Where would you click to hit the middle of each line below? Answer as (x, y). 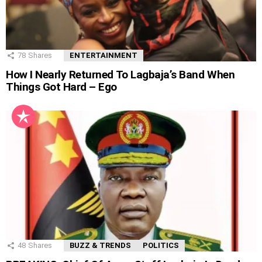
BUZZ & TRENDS (100, 245)
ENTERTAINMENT (104, 55)
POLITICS (161, 245)
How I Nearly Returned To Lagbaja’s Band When (120, 74)
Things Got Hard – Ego (62, 87)
